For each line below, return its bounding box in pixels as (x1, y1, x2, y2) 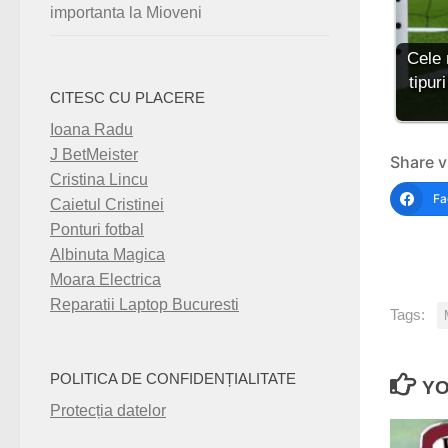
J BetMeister (50, 146, 138, 164)
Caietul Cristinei (50, 196, 164, 214)
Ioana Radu (50, 121, 133, 139)
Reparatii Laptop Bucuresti (50, 296, 239, 314)
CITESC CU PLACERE (50, 90, 205, 107)
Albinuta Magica (50, 246, 165, 264)
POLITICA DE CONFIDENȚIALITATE (50, 371, 296, 388)
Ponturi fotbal (50, 221, 144, 239)
